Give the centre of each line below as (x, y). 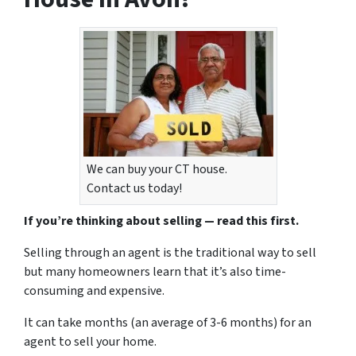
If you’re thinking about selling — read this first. (161, 221)
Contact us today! (134, 189)
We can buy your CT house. (157, 170)
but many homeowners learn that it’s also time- (155, 272)
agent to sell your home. (90, 342)
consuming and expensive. (94, 291)
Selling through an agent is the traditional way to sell (170, 253)
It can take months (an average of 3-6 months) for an (168, 323)
